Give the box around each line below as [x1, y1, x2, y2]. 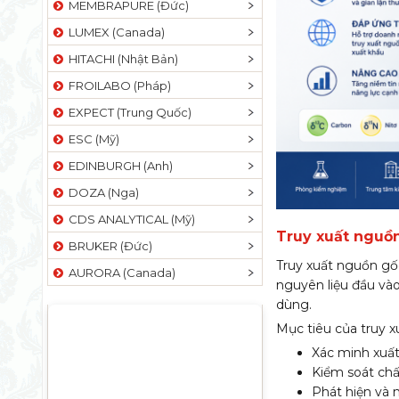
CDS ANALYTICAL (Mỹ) [63, 212, 195, 226]
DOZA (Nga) [63, 185, 139, 199]
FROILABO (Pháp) [63, 78, 171, 93]
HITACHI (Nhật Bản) [63, 52, 178, 66]
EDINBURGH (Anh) [63, 159, 173, 173]
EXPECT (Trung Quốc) [63, 105, 191, 119]
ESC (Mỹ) [63, 132, 119, 146]
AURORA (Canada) [63, 265, 175, 280]
